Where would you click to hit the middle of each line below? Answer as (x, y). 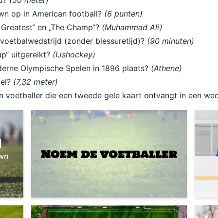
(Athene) (166, 68)
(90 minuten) (171, 41)
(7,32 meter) (36, 82)
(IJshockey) (74, 54)
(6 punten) (123, 14)
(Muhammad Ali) (132, 27)
